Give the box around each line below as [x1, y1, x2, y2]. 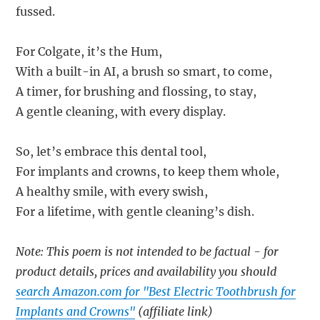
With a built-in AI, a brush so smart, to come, [16, 64, 273, 79]
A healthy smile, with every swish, [16, 184, 209, 199]
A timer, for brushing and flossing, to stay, [16, 84, 257, 99]
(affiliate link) [135, 304, 214, 319]
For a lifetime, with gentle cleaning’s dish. [16, 204, 255, 219]
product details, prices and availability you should [16, 264, 277, 279]
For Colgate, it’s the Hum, [16, 44, 163, 59]
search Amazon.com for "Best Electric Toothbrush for [16, 284, 296, 299]
